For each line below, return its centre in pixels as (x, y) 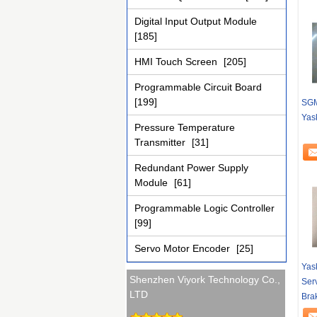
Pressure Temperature (185, 127)
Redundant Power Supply (191, 168)
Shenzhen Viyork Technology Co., (205, 280)
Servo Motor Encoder (184, 248)
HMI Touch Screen (177, 62)
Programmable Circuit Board (198, 87)
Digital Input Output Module (196, 21)
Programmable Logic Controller (204, 208)
